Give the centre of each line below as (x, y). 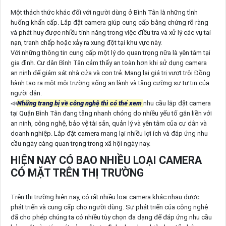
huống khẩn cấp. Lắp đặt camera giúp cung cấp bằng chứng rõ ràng (109, 22)
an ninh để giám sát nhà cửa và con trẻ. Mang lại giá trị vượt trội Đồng (110, 73)
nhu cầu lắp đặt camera (177, 103)
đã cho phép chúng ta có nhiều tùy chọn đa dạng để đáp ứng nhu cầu (111, 217)
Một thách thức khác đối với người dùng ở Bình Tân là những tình (104, 12)
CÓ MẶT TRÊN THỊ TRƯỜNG (77, 173)
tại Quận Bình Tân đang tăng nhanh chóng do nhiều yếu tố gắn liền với (111, 113)
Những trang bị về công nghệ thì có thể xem (80, 103)
